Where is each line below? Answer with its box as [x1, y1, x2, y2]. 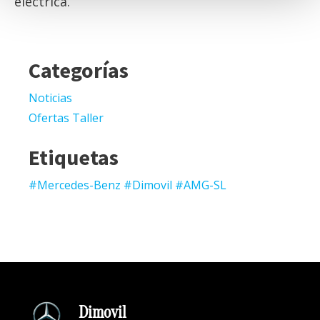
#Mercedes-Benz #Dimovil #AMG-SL [29, 176, 226, 193]
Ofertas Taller [29, 109, 104, 126]
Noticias [29, 89, 72, 106]
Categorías [29, 56, 129, 84]
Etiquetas [29, 143, 119, 171]
